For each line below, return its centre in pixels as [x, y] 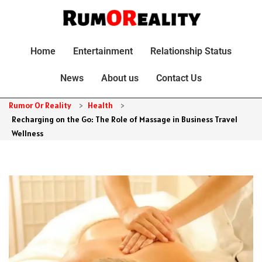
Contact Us [179, 78]
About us [120, 78]
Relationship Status [191, 51]
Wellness [27, 133]
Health [100, 105]
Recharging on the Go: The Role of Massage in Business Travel [125, 119]
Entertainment [103, 51]
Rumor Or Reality [40, 105]
